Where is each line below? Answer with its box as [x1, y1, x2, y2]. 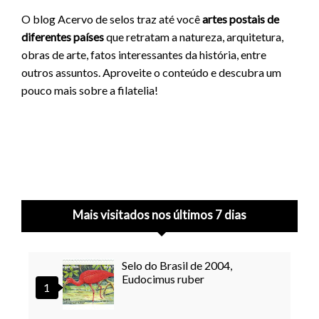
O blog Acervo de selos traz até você [21, 11, 203, 26]
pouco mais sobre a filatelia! [21, 83, 159, 97]
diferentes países [21, 29, 105, 43]
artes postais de [202, 11, 280, 26]
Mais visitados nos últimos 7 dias [73, 207, 246, 222]
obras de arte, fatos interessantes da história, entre [21, 47, 267, 61]
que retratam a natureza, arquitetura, [104, 29, 284, 43]
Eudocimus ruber [122, 272, 205, 286]
